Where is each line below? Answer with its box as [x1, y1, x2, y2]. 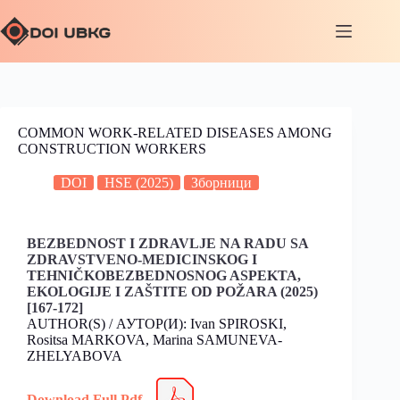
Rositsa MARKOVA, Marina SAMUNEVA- [27, 332, 282, 347]
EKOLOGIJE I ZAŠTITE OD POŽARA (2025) [27, 284, 318, 299]
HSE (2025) [104, 175, 173, 190]
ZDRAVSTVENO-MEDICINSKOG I [27, 252, 257, 267]
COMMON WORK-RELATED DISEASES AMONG [18, 125, 332, 140]
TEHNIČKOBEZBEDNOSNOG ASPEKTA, [27, 268, 301, 283]
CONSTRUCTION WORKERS [18, 141, 206, 156]
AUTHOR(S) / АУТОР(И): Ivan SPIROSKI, [27, 316, 287, 331]
